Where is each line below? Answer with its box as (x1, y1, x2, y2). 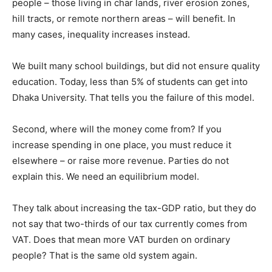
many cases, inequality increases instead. (12, 28, 190, 40)
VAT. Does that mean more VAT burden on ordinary (12, 233, 230, 245)
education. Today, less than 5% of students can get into (12, 75, 248, 87)
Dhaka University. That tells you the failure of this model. (12, 91, 254, 103)
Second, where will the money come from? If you (12, 123, 222, 135)
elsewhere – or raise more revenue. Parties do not (12, 154, 229, 166)
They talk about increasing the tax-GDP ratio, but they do (12, 202, 256, 214)
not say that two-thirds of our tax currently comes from (12, 217, 247, 229)
